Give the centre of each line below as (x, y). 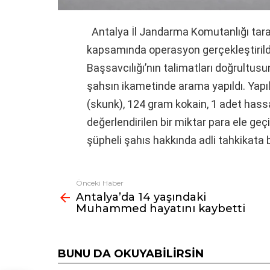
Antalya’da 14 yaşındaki (141, 197)
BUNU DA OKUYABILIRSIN (131, 253)
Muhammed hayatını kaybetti (161, 208)
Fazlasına (77, 184)
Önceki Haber (100, 183)
